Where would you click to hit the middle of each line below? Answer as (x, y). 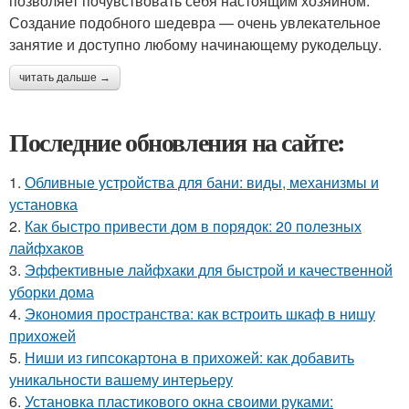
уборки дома (52, 292)
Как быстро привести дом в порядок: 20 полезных (193, 226)
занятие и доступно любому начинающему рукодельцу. (195, 44)
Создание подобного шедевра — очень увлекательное (195, 22)
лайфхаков (47, 248)
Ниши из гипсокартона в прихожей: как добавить (189, 357)
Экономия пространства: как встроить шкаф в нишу (200, 314)
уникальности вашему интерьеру (121, 379)
